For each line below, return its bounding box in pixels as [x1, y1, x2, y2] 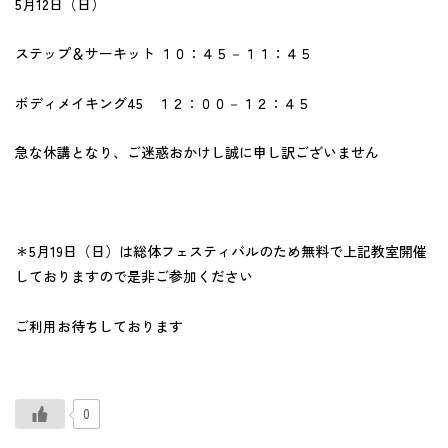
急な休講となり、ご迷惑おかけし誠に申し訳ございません [15, 142, 379, 162]
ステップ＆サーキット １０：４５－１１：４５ [15, 43, 313, 63]
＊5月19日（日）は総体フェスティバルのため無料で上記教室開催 [15, 241, 427, 261]
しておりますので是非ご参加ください [15, 266, 253, 286]
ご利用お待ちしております [15, 315, 183, 336]
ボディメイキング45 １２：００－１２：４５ [15, 92, 311, 113]
